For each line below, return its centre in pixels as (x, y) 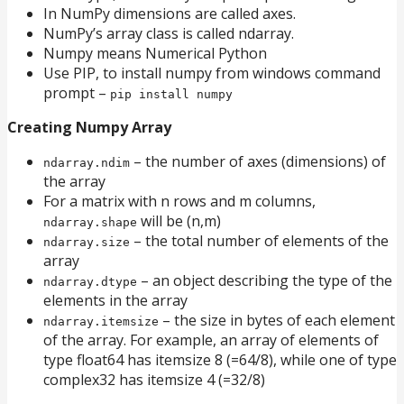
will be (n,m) (179, 220)
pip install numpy (171, 94)
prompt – (77, 92)
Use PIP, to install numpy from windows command (212, 73)
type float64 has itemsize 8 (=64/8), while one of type (220, 359)
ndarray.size (87, 242)
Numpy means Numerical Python (155, 53)
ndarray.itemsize (101, 321)
